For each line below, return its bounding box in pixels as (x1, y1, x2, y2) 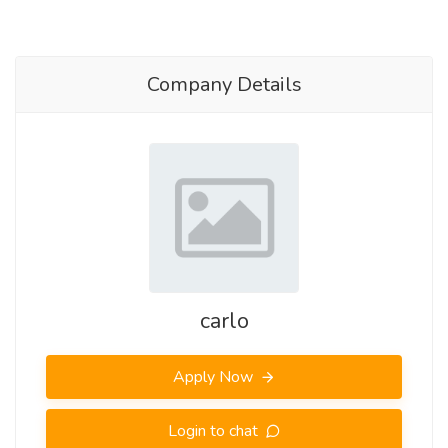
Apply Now (172, 366, 257, 388)
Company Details (146, 71, 302, 98)
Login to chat (167, 420, 262, 442)
